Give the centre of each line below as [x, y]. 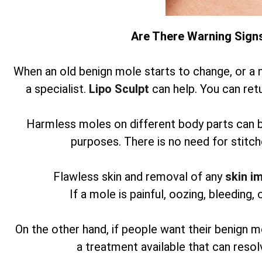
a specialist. [57, 89]
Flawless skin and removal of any [139, 177]
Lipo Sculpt [120, 89]
